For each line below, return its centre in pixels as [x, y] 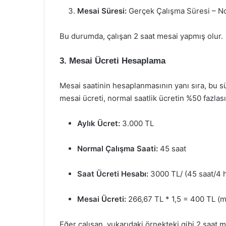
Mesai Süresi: [102, 11]
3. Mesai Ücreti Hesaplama [112, 61]
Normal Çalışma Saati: [118, 149]
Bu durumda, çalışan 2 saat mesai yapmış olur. [141, 36]
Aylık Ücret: [99, 123]
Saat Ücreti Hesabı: [113, 174]
